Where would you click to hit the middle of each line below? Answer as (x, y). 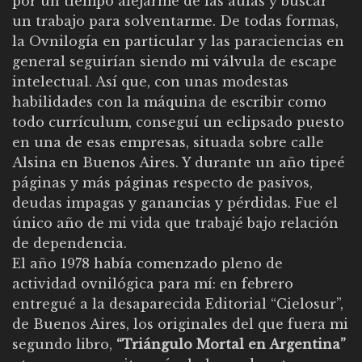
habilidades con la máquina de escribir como (169, 102)
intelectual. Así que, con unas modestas (150, 82)
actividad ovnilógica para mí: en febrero (153, 284)
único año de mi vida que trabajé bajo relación (175, 223)
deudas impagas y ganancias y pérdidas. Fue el (175, 203)
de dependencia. (69, 244)
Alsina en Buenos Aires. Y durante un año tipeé (179, 163)
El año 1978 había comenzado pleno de (147, 264)
